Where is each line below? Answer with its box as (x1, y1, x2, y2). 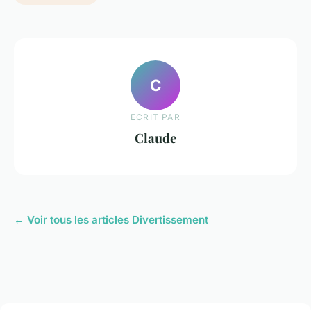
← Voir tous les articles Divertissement (14, 213, 208, 227)
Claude (135, 128, 176, 146)
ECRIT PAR (131, 111, 180, 122)
